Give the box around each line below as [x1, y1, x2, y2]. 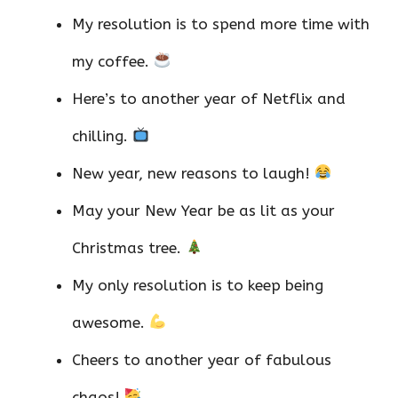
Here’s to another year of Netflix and [72, 89, 346, 107]
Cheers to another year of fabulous [72, 350, 331, 369]
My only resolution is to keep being [72, 275, 323, 294]
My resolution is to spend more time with [72, 14, 370, 33]
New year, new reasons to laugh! [72, 163, 314, 182]
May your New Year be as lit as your [72, 201, 335, 219]
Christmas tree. [72, 238, 186, 257]
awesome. [72, 313, 149, 331]
